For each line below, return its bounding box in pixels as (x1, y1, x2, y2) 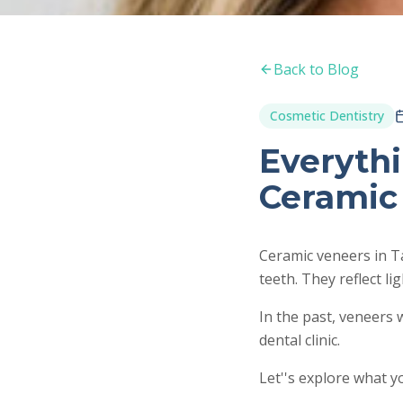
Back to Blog (273, 59, 359, 79)
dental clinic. (259, 330, 340, 350)
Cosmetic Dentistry (270, 107, 384, 124)
